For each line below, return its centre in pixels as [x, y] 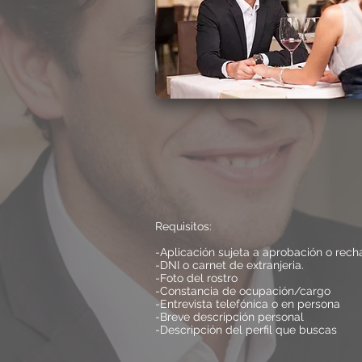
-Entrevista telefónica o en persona [248, 304]
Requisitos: [183, 226]
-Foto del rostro [198, 278]
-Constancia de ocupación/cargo [243, 291]
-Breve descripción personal [229, 317]
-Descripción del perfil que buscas [246, 330]
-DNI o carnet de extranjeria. [229, 265]
